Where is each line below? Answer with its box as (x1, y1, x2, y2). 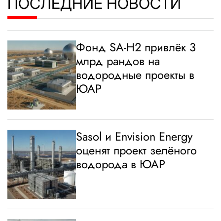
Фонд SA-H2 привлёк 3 (76, 39, 196, 56)
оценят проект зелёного (76, 142, 197, 159)
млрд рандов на (76, 53, 160, 70)
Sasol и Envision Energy (76, 128, 193, 146)
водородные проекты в (76, 67, 195, 84)
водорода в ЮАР (76, 156, 166, 173)
